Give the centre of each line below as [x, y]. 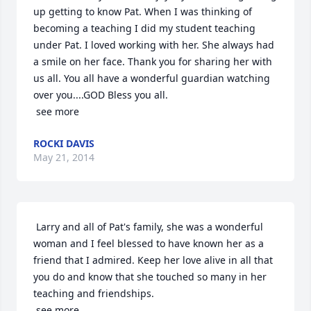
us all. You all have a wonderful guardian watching [152, 78]
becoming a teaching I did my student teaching [144, 28]
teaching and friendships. [94, 293]
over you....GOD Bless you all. [101, 95]
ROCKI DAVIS [64, 143]
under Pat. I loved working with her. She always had [154, 45]
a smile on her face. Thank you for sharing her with [153, 61]
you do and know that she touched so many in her [150, 277]
